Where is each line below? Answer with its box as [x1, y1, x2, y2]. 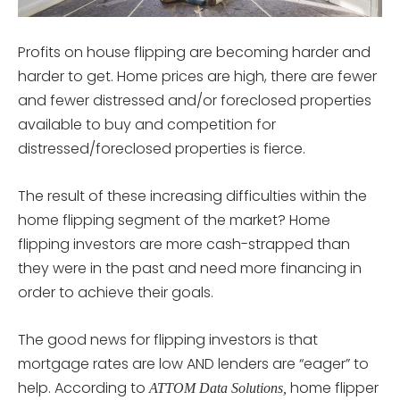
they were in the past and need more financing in [18, 257, 362, 279]
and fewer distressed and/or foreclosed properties [18, 89, 371, 111]
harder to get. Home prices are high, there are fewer [18, 65, 377, 87]
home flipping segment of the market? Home [18, 209, 330, 230]
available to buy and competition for [18, 113, 276, 135]
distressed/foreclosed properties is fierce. [18, 137, 305, 159]
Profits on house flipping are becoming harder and [18, 41, 371, 62]
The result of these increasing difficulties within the [18, 185, 367, 206]
